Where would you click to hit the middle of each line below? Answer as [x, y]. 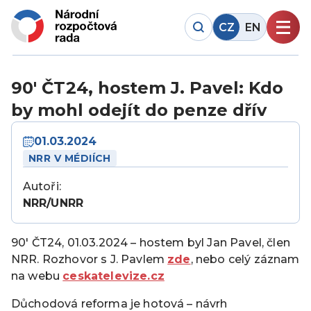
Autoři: [42, 186]
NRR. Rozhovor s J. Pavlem [90, 259]
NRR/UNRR [53, 203]
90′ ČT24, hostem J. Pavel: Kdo [147, 87]
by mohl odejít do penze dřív [139, 110]
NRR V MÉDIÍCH [70, 158]
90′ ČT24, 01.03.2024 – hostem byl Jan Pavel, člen [151, 242]
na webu [37, 276]
